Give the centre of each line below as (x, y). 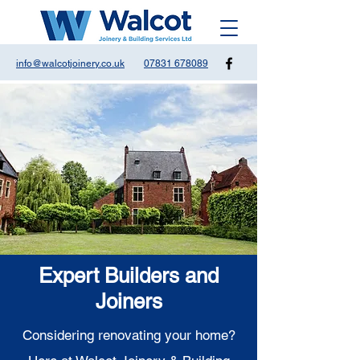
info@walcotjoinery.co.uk (70, 63)
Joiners (129, 301)
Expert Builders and (129, 276)
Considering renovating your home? (129, 335)
